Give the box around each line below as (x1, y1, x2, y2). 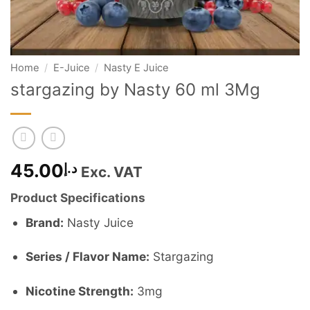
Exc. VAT (81, 163, 143, 181)
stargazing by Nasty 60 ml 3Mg (10, 80, 260, 100)
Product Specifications (10, 190, 148, 206)
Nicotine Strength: (26, 283, 134, 298)
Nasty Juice (64, 215, 134, 230)
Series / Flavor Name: (26, 249, 150, 264)
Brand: (26, 215, 64, 230)
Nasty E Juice (103, 62, 169, 74)
